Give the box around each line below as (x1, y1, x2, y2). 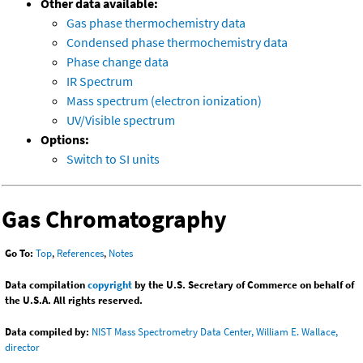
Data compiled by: (5, 325, 89, 340)
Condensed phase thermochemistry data (66, 34, 288, 51)
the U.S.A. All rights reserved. (5, 293, 143, 308)
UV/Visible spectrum (66, 112, 175, 129)
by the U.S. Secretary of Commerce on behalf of (132, 278, 354, 293)
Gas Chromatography (2, 203, 227, 235)
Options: (41, 131, 89, 148)
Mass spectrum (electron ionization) (66, 92, 262, 109)
